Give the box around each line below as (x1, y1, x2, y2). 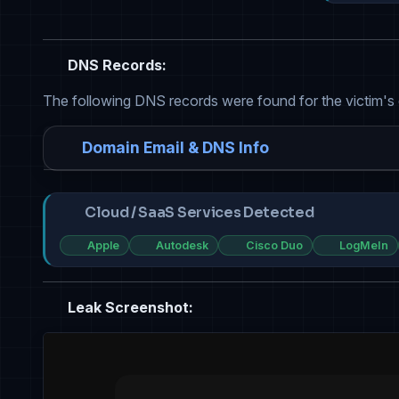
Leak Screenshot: (64, 298, 193, 317)
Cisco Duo (245, 238, 303, 252)
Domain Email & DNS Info (82, 138, 269, 158)
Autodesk (156, 238, 209, 252)
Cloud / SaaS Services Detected (85, 203, 314, 223)
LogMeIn (339, 238, 389, 252)
